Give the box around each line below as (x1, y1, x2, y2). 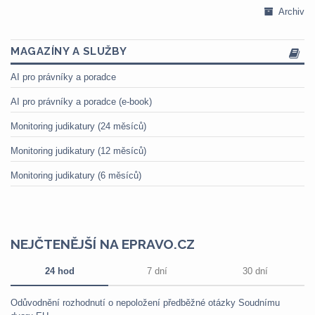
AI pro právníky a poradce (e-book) (11, 96, 152, 107)
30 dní (242, 266, 268, 276)
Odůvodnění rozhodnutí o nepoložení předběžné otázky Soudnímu (11, 297, 280, 308)
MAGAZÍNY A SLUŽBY (11, 45, 127, 58)
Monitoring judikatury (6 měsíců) (11, 170, 141, 181)
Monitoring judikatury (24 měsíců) (11, 121, 146, 131)
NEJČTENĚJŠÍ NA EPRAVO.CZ (11, 236, 195, 252)
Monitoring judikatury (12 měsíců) (11, 146, 146, 156)
